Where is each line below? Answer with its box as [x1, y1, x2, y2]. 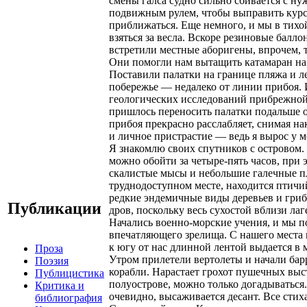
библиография [35, 291, 102, 304]
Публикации [8, 199, 101, 217]
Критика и [35, 279, 84, 291]
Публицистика [35, 267, 104, 279]
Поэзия [35, 254, 69, 267]
